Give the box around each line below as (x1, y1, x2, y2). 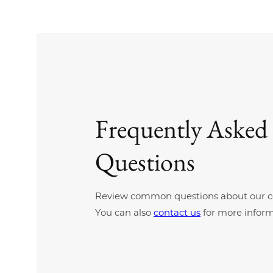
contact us (154, 206, 200, 218)
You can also (95, 206, 154, 218)
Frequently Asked (95, 112, 268, 146)
